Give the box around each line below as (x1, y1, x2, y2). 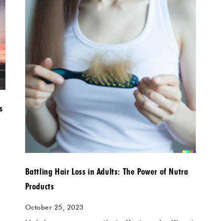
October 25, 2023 (25, 203, 84, 212)
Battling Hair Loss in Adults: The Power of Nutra (25, 166, 188, 177)
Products (25, 181, 54, 192)
